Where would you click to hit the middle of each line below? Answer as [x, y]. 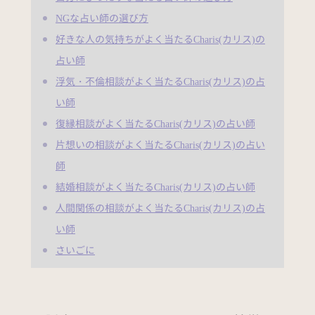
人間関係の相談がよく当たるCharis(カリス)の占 [160, 208]
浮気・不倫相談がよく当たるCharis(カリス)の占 [160, 82]
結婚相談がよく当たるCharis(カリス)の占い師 [155, 187]
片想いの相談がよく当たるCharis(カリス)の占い [160, 145]
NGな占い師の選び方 [102, 18]
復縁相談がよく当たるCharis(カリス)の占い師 [155, 124]
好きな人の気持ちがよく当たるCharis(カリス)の [160, 39]
